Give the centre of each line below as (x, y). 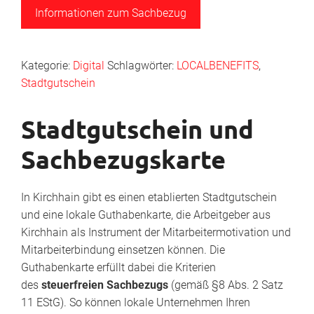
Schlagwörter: (142, 65)
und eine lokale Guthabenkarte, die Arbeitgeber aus (146, 214)
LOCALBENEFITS (218, 65)
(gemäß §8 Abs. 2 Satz (227, 285)
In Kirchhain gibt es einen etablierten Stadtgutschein (149, 197)
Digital (89, 65)
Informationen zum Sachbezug (111, 13)
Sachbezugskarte (123, 159)
